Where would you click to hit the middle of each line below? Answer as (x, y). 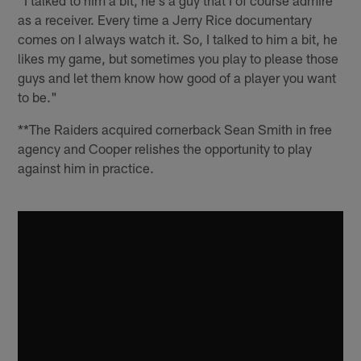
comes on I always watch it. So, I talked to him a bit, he (178, 38)
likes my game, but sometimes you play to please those (178, 58)
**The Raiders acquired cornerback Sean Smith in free (175, 129)
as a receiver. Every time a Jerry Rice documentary (165, 19)
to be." (38, 96)
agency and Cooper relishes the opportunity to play (165, 148)
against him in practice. (86, 167)
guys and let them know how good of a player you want (177, 77)
